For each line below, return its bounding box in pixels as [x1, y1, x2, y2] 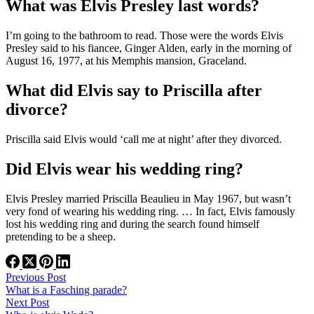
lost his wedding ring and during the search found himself [6, 217, 259, 230]
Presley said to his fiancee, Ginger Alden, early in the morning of [6, 42, 292, 55]
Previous [6, 271, 47, 283]
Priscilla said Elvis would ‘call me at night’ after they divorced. [6, 132, 282, 145]
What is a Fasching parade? [6, 283, 127, 296]
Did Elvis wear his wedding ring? [6, 159, 243, 178]
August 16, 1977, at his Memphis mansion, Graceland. [6, 55, 247, 67]
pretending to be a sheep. [6, 230, 116, 243]
